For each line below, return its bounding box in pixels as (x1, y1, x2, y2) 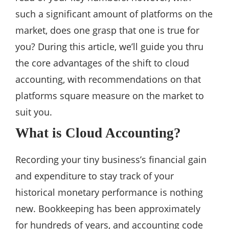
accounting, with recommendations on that (15, 73, 201, 86)
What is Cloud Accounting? (15, 125, 181, 141)
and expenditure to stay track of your (15, 170, 174, 182)
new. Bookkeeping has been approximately (15, 202, 200, 215)
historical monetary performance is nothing (15, 186, 203, 199)
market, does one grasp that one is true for (15, 24, 199, 37)
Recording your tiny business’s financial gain (15, 153, 207, 166)
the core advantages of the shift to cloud (15, 57, 189, 70)
